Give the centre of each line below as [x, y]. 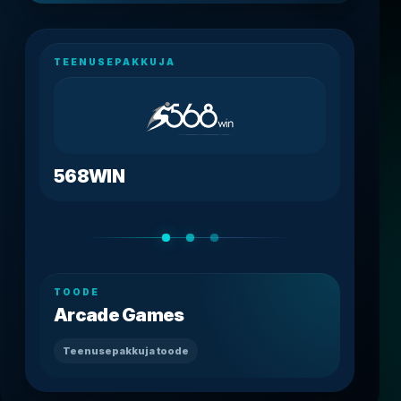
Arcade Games [119, 316]
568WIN [89, 177]
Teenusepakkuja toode [126, 350]
